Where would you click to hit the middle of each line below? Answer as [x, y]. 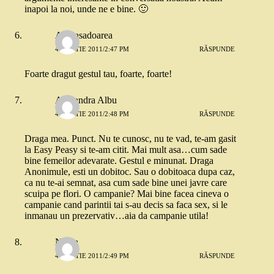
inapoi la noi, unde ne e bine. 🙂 [86, 9]
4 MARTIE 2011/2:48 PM [92, 113]
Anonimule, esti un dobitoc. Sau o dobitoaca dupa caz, [130, 172]
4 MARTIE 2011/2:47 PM [92, 49]
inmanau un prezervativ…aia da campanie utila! [117, 216]
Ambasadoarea [84, 35]
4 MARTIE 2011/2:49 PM [92, 255]
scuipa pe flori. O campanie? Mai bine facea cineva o [127, 194]
